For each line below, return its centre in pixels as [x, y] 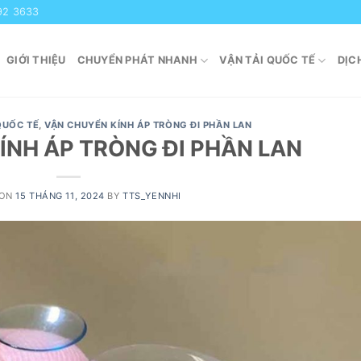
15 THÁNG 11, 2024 [60, 195]
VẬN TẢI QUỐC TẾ [268, 60]
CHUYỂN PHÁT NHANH [137, 60]
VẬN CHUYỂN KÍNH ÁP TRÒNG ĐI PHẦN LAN [148, 125]
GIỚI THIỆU [36, 60]
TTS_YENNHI [152, 195]
